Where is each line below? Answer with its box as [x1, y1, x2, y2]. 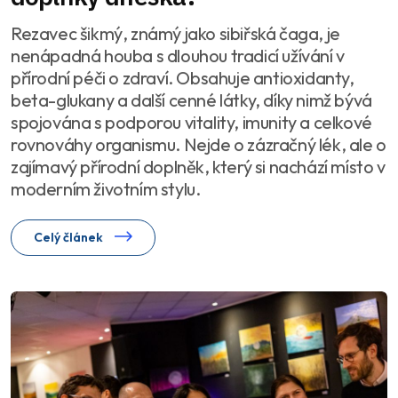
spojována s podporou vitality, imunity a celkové [11, 110, 372, 133]
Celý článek [34, 228, 106, 245]
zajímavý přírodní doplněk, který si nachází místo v [11, 155, 386, 178]
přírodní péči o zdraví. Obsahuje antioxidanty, [11, 66, 354, 89]
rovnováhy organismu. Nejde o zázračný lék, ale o [11, 132, 386, 155]
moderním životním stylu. [11, 177, 201, 200]
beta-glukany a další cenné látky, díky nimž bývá [11, 88, 372, 111]
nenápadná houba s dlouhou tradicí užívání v [11, 44, 345, 67]
